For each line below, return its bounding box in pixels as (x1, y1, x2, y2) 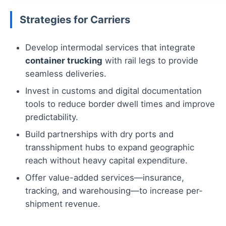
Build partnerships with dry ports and (25, 129, 174, 140)
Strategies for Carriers (20, 13, 130, 26)
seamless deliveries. (25, 69, 106, 79)
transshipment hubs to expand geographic (25, 142, 194, 153)
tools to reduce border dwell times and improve (25, 99, 215, 109)
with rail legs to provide (102, 55, 198, 66)
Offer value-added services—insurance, (25, 173, 184, 183)
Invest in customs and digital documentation (25, 86, 202, 96)
